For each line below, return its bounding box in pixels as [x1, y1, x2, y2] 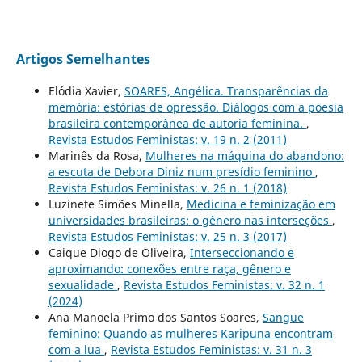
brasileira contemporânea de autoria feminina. [48, 115, 306, 131]
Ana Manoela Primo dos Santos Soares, [48, 309, 263, 325]
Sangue [262, 309, 304, 325]
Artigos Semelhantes [15, 49, 150, 68]
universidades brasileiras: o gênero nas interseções [48, 212, 332, 228]
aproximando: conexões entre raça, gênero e [48, 260, 291, 276]
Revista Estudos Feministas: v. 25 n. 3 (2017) [48, 228, 287, 244]
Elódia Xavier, [48, 82, 124, 99]
